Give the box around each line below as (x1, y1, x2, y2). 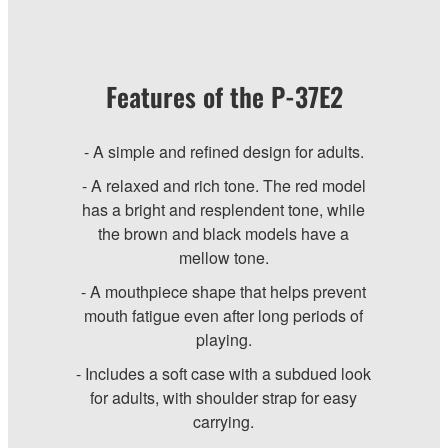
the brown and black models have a (98, 222, 350, 246)
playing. (195, 328, 252, 352)
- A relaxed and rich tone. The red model (81, 174, 366, 198)
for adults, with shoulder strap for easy (90, 386, 358, 410)
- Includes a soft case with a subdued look (76, 362, 372, 386)
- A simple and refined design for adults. (83, 140, 364, 164)
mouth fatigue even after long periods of (84, 304, 364, 328)
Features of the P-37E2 (105, 77, 343, 117)
